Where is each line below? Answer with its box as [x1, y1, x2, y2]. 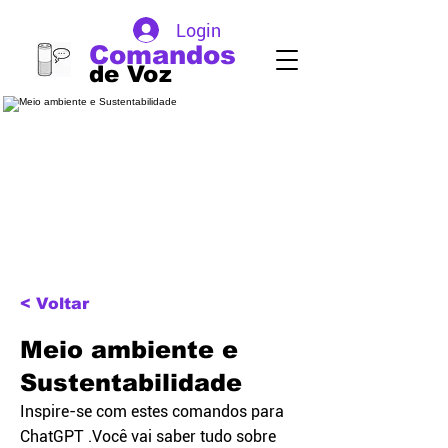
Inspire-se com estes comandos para [20, 402, 284, 421]
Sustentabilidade [20, 369, 242, 396]
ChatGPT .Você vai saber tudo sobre [20, 427, 276, 446]
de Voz [89, 61, 172, 87]
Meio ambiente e [20, 336, 238, 363]
